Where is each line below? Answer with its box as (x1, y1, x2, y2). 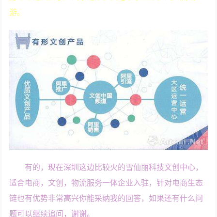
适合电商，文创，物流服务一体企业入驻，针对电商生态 (9, 179, 203, 187)
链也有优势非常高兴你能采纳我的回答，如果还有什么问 (9, 194, 203, 203)
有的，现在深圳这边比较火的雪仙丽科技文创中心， (25, 163, 203, 172)
